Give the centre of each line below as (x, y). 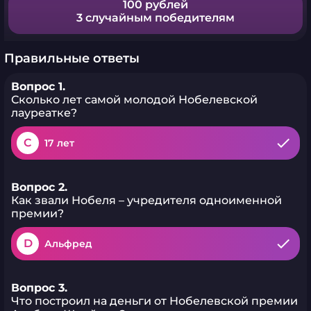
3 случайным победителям (155, 18)
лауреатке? (44, 113)
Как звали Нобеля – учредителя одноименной (146, 200)
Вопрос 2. (39, 187)
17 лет (59, 143)
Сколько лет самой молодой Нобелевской (134, 100)
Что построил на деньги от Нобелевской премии (154, 301)
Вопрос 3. (39, 288)
